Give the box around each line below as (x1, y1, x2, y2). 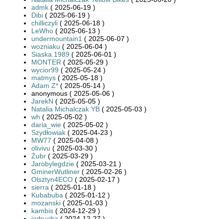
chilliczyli (31, 19, 58, 27)
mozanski (31, 198, 61, 207)
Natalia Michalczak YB (31, 105, 100, 113)
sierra (31, 183, 49, 191)
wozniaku (31, 42, 60, 50)
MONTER (31, 58, 61, 66)
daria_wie (31, 120, 61, 129)
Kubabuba (31, 191, 63, 199)
